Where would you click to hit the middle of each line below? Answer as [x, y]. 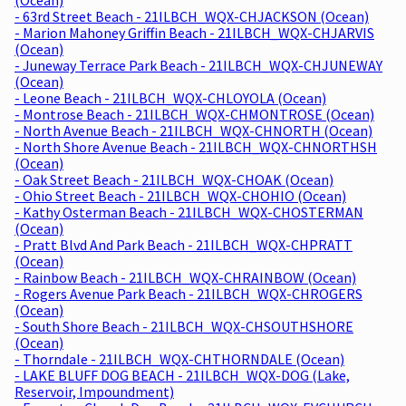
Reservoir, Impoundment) [94, 391]
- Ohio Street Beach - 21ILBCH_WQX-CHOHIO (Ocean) [180, 195]
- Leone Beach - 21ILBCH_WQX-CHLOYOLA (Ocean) [170, 97]
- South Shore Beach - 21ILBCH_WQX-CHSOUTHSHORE [184, 326]
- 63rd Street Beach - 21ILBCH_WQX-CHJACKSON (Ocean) [192, 16]
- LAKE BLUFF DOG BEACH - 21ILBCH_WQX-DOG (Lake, [182, 375]
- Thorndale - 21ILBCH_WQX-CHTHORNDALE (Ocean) [179, 358]
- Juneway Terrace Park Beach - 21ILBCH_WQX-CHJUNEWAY [198, 65]
